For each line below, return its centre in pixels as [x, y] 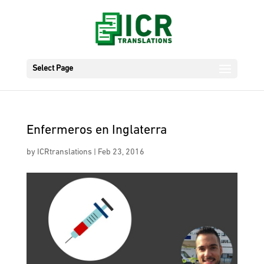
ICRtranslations [64, 152]
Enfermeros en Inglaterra [96, 131]
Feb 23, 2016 [121, 152]
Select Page [52, 69]
